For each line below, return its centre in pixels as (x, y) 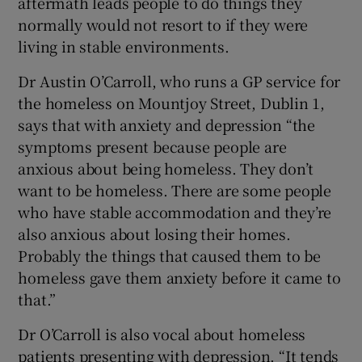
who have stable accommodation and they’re (175, 211)
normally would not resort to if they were (163, 24)
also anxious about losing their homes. (154, 233)
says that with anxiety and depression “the (167, 124)
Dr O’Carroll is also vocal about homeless (162, 333)
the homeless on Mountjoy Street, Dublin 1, (172, 102)
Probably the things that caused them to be (170, 255)
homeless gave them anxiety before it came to (179, 277)
